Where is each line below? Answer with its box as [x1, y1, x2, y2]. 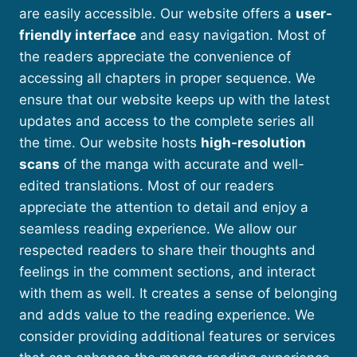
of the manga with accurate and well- [60, 156, 304, 172]
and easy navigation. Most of [136, 27, 326, 43]
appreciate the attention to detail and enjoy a [19, 199, 308, 215]
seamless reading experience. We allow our [19, 221, 296, 237]
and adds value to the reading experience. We [19, 307, 315, 323]
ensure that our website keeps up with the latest [19, 92, 330, 108]
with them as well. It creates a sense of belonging [19, 285, 337, 301]
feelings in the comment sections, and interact [19, 264, 316, 280]
